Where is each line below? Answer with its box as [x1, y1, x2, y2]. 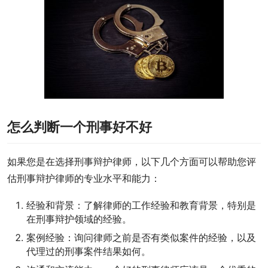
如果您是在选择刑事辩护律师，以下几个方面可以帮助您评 [7, 156, 256, 167]
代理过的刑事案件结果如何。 [26, 245, 151, 257]
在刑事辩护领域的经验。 [26, 213, 132, 225]
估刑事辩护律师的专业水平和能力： [7, 172, 160, 184]
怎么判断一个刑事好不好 [7, 119, 152, 135]
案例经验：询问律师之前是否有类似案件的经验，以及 [26, 232, 256, 243]
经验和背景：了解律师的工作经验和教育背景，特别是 [26, 199, 256, 211]
